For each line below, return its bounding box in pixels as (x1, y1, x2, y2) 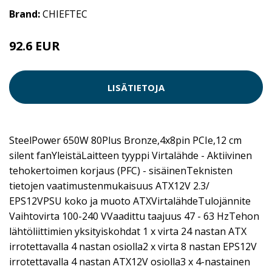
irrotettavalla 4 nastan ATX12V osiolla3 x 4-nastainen (9, 255, 250, 268)
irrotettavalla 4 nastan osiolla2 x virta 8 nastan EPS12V (9, 240, 257, 253)
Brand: (9, 7, 42, 21)
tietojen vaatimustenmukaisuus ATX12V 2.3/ (9, 179, 209, 192)
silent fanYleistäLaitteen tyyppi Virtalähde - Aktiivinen (9, 149, 252, 162)
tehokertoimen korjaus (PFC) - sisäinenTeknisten (9, 164, 233, 177)
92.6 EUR (9, 38, 60, 54)
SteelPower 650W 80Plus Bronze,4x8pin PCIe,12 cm (9, 134, 242, 147)
